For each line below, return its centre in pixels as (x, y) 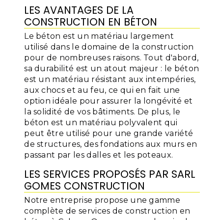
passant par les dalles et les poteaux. (99, 155)
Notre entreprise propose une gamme (102, 200)
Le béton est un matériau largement (99, 36)
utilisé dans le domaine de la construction (109, 47)
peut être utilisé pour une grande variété (109, 133)
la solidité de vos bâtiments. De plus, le (102, 112)
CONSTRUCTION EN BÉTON (91, 22)
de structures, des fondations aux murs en (111, 144)
